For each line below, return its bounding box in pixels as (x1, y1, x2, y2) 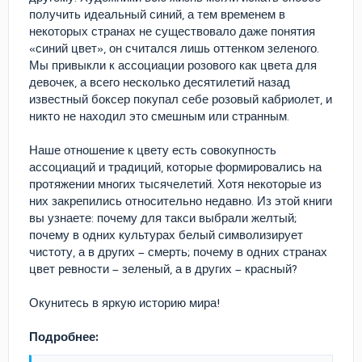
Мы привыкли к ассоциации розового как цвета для (29, 58, 317, 73)
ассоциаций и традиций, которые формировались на (29, 160, 322, 175)
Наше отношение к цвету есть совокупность (29, 143, 276, 158)
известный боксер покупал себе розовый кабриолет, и (29, 92, 332, 107)
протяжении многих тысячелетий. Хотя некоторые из (29, 177, 322, 192)
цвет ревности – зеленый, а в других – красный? (29, 262, 297, 276)
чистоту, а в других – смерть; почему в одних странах (29, 245, 327, 259)
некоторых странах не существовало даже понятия (29, 24, 315, 39)
